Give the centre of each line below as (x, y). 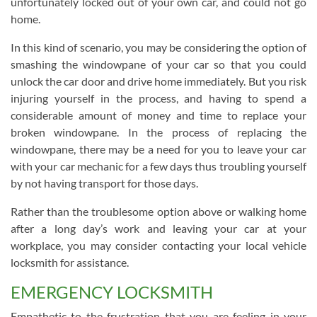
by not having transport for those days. (104, 183)
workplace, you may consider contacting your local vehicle (158, 245)
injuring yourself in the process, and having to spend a (158, 98)
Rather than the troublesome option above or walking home (158, 211)
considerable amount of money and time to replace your (158, 115)
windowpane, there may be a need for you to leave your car (158, 149)
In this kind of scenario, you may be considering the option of (158, 47)
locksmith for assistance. (70, 262)
